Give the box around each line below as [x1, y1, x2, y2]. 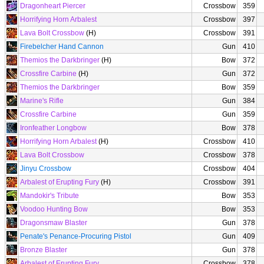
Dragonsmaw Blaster [20, 219, 87, 227]
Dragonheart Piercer [20, 2, 85, 10]
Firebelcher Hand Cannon [20, 42, 104, 51]
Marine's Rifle [20, 97, 64, 105]
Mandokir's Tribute [20, 192, 79, 200]
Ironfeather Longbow [20, 124, 87, 132]
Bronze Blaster [20, 246, 67, 254]
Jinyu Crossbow [20, 164, 71, 173]
